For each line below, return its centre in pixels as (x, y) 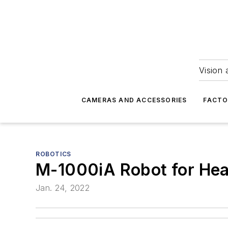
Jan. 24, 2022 (63, 188)
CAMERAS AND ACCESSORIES (134, 100)
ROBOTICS (53, 154)
